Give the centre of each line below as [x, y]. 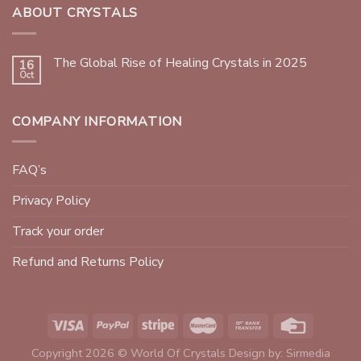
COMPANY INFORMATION [98, 121]
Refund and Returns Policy [88, 262]
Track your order [58, 232]
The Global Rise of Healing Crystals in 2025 [180, 62]
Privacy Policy [51, 201]
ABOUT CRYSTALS [75, 13]
